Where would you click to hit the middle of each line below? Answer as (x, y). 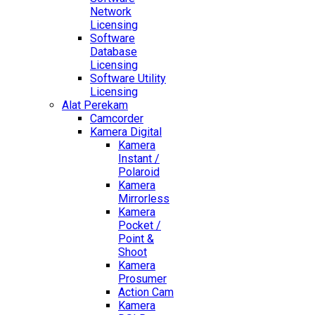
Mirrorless (144, 199)
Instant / (139, 159)
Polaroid (139, 172)
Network (111, 12)
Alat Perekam (95, 105)
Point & (136, 239)
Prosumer (142, 279)
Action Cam (146, 292)
